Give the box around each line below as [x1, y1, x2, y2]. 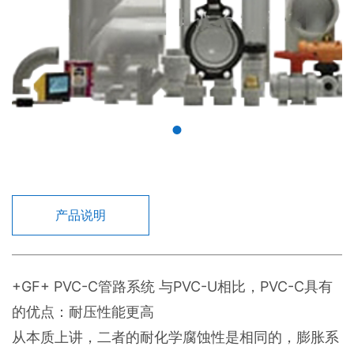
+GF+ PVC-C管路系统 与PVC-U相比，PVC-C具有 [12, 277, 333, 295]
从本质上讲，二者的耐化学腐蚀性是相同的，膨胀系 [12, 328, 339, 345]
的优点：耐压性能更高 [12, 303, 154, 320]
